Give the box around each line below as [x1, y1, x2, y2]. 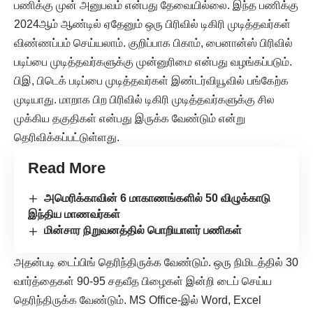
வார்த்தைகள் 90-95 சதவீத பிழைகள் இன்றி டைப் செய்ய [14, 275, 272, 287]
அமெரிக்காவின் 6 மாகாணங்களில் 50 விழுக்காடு [44, 192, 271, 205]
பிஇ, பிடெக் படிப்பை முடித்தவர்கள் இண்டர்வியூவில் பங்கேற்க [14, 75, 289, 87]
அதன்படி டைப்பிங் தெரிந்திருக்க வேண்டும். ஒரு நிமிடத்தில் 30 [14, 256, 298, 268]
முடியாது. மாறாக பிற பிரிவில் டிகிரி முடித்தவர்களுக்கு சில [14, 94, 275, 106]
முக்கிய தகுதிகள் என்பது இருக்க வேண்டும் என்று [14, 112, 245, 125]
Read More [28, 159, 105, 177]
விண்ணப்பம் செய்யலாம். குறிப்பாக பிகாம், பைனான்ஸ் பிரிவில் [14, 37, 293, 50]
